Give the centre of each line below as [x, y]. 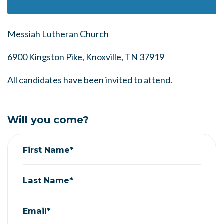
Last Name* [48, 180]
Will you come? [48, 120]
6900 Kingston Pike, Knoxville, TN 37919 [86, 57]
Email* [37, 211]
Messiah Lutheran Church [58, 34]
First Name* [48, 150]
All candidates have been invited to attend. [90, 80]
